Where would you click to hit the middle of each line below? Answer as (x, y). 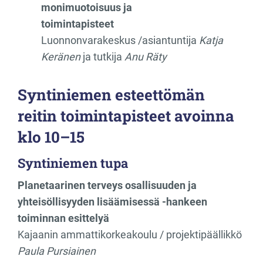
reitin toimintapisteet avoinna (126, 115)
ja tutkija (102, 56)
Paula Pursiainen (57, 251)
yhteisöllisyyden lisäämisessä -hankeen (112, 201)
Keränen (61, 56)
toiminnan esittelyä (63, 218)
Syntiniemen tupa (73, 163)
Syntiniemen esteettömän (111, 94)
